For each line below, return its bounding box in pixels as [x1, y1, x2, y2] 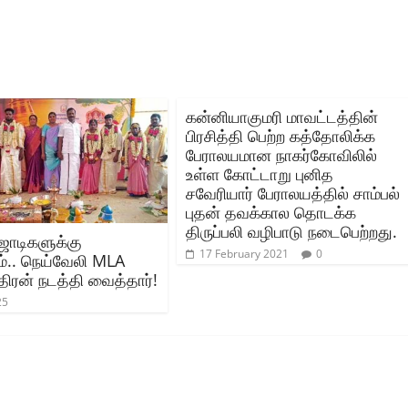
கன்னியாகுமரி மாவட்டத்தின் [186, 105, 378, 127]
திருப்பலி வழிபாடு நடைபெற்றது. [186, 219, 397, 242]
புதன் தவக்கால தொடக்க [186, 200, 356, 223]
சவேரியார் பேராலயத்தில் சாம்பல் [186, 181, 400, 204]
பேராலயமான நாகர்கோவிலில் [186, 143, 377, 166]
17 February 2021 [199, 245, 289, 261]
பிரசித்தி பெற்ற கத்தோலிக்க [186, 124, 375, 147]
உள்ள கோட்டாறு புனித [186, 162, 333, 185]
